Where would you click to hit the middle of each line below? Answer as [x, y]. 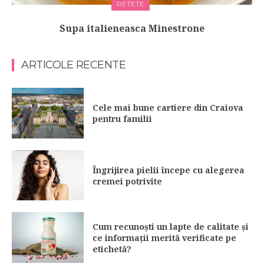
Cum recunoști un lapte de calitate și [171, 226]
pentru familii [124, 118]
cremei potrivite [128, 181]
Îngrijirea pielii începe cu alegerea [169, 170]
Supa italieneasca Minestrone [132, 29]
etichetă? [112, 249]
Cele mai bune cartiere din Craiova [168, 107]
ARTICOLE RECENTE [73, 65]
